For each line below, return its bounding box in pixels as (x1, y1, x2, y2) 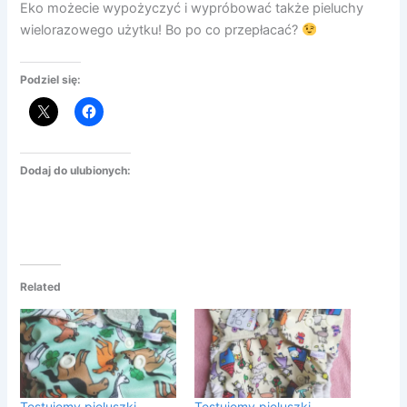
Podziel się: (20, 73, 82, 87)
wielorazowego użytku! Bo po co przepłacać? (20, 22, 303, 39)
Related (20, 280, 62, 294)
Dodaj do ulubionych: (20, 163, 132, 177)
